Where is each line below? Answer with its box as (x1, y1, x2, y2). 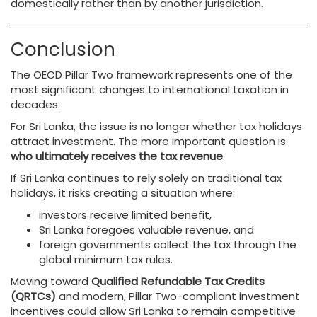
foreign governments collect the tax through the (39, 237, 296, 252)
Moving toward (11, 274, 91, 289)
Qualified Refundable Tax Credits (91, 274, 265, 289)
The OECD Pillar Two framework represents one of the (11, 67, 292, 82)
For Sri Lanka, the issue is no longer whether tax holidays (11, 119, 302, 134)
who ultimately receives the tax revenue (11, 149, 223, 163)
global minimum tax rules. (39, 252, 173, 267)
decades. (11, 97, 60, 112)
